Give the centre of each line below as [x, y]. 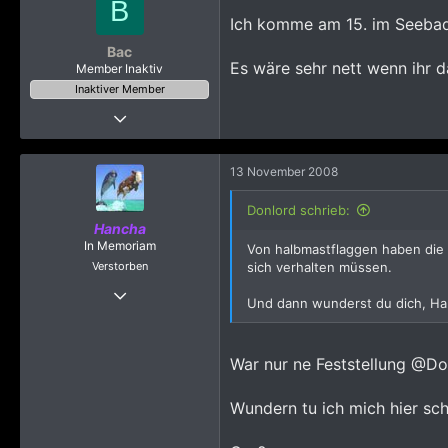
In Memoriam [119, 245]
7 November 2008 [158, 112]
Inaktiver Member [119, 89]
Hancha [119, 228]
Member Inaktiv [119, 68]
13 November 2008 [284, 171]
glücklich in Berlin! [158, 212]
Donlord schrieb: [298, 210]
